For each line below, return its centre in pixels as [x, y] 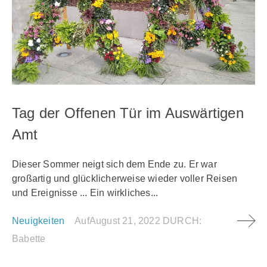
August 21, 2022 [125, 221]
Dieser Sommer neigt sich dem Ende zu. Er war [114, 164]
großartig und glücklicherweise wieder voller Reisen [125, 178]
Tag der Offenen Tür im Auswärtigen [128, 113]
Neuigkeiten [38, 221]
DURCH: [182, 221]
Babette [29, 238]
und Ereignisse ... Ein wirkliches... [85, 193]
